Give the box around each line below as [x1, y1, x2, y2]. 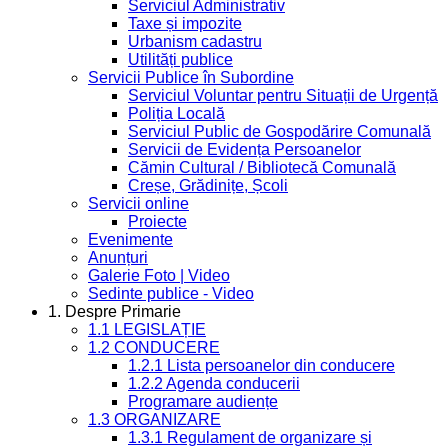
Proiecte [128, 212, 187, 230]
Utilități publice [128, 50, 233, 68]
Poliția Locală [128, 104, 225, 122]
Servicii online [88, 194, 189, 212]
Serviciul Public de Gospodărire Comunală [128, 122, 431, 140]
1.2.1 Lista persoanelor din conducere [128, 356, 395, 374]
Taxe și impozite [128, 14, 242, 32]
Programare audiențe [128, 392, 278, 410]
